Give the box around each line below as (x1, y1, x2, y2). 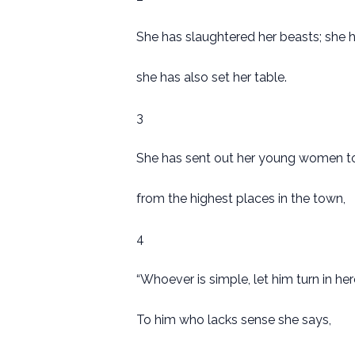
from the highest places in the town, (136, 191, 345, 207)
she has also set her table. (136, 70, 287, 86)
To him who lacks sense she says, (136, 312, 331, 328)
